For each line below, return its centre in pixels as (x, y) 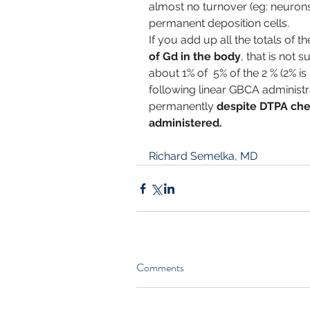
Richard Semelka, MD (203, 156)
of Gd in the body (195, 57)
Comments (160, 268)
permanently (183, 107)
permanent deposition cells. (219, 24)
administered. (185, 123)
